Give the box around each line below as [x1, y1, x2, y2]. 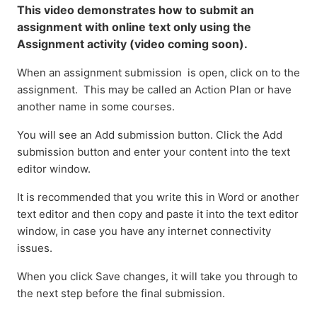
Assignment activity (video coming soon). [17, 36, 248, 51]
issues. [17, 241, 52, 255]
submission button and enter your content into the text [17, 144, 290, 158]
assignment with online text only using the [17, 19, 251, 34]
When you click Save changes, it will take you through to [17, 269, 298, 283]
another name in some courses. [17, 99, 178, 113]
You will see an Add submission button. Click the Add [17, 127, 282, 142]
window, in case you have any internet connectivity [17, 224, 271, 238]
